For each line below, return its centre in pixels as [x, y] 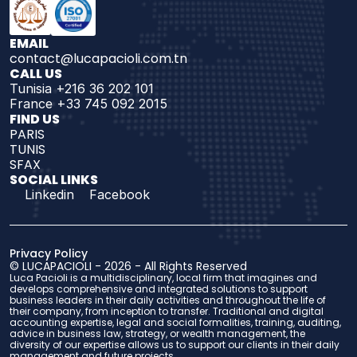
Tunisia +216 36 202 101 [82, 88]
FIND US [36, 119]
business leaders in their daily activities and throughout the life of [168, 300]
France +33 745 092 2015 [88, 104]
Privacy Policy [49, 253]
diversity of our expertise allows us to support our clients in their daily [175, 345]
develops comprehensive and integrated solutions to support [159, 289]
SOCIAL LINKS [54, 180]
